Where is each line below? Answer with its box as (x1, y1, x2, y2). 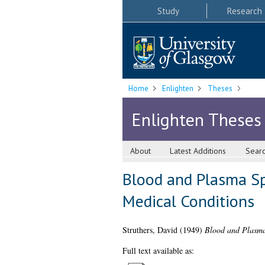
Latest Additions (170, 146, 227, 157)
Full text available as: (122, 245, 194, 257)
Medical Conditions (122, 190, 254, 212)
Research (227, 5, 262, 17)
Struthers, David (122, 224, 177, 236)
